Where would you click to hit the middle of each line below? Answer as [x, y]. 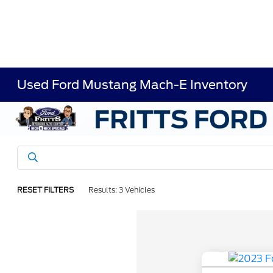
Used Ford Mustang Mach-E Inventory [133, 85]
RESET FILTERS [46, 190]
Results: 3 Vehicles [122, 190]
